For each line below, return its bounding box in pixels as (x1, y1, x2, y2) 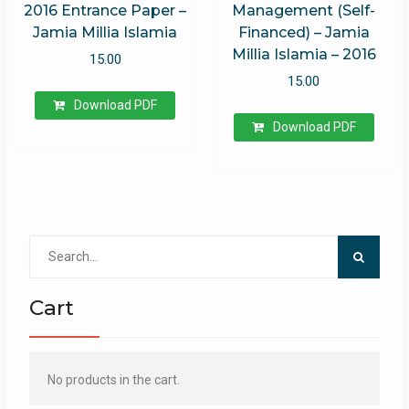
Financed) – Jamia (237, 24, 370, 42)
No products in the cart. (47, 372, 180, 387)
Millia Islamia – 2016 (231, 46, 376, 64)
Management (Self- (232, 2, 376, 20)
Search (27, 236, 69, 252)
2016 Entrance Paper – (24, 2, 187, 20)
